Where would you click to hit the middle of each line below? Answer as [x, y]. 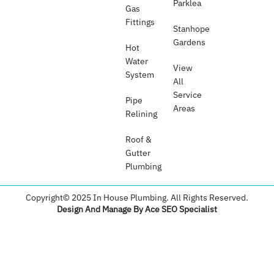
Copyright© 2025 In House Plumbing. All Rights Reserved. [137, 197]
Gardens [189, 42]
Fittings [140, 22]
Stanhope [191, 28]
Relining [142, 113]
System [140, 74]
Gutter [138, 153]
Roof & [139, 139]
